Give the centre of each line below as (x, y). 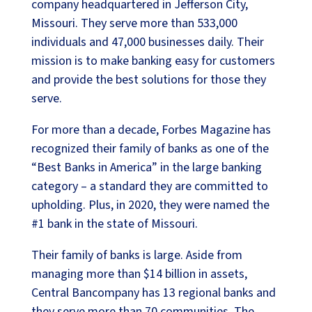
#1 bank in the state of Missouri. (114, 224)
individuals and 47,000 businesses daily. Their (147, 42)
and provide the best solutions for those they (148, 80)
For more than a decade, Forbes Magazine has (151, 130)
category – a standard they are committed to (149, 187)
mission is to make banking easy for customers (153, 61)
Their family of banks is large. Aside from (136, 256)
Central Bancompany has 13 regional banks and (153, 293)
